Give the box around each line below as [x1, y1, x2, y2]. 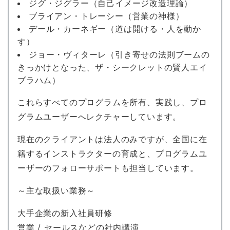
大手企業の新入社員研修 [17, 207, 112, 218]
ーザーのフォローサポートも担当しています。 [17, 162, 199, 173]
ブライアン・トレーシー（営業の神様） [29, 10, 184, 21]
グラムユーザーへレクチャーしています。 [17, 111, 182, 122]
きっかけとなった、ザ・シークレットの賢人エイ [17, 62, 207, 72]
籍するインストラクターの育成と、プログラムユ [17, 148, 207, 159]
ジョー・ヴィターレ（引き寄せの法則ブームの [29, 49, 210, 60]
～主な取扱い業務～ [17, 185, 95, 196]
